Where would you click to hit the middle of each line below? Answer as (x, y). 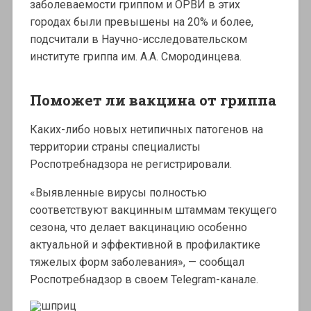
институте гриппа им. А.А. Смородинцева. (135, 57)
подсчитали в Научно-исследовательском (138, 40)
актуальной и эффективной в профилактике (145, 245)
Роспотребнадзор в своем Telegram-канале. (144, 280)
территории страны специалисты (115, 147)
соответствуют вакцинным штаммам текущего (153, 210)
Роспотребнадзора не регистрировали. (131, 165)
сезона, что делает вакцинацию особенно (138, 228)
